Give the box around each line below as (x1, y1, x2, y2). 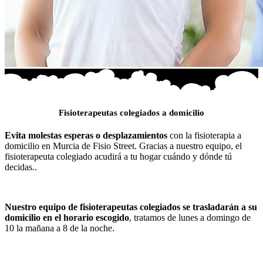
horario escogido (63, 213, 129, 223)
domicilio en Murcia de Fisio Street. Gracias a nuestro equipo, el (5, 141, 242, 151)
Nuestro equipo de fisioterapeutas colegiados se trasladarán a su (5, 202, 257, 213)
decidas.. (5, 162, 37, 173)
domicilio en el (5, 213, 61, 223)
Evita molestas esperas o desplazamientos (5, 130, 167, 141)
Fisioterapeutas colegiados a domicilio (59, 108, 204, 118)
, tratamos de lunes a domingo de (129, 213, 251, 223)
